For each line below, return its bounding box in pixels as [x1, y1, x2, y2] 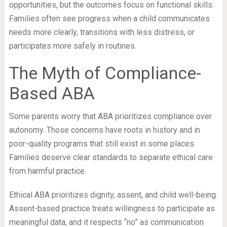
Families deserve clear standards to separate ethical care [9, 153, 213, 163]
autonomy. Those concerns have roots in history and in [9, 125, 200, 135]
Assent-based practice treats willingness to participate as [9, 204, 215, 214]
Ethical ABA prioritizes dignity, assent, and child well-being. [9, 190, 217, 200]
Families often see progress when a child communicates [9, 14, 210, 24]
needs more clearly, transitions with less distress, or [9, 27, 195, 37]
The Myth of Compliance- [9, 63, 201, 84]
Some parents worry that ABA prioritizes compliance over [9, 111, 212, 122]
